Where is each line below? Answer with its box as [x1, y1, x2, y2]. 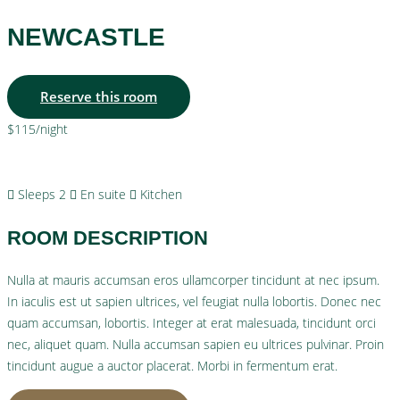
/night [36, 121, 68, 137]
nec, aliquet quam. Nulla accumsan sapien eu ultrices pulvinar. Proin [7, 336, 384, 353]
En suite [80, 186, 126, 203]
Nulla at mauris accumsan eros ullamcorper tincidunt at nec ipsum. [7, 271, 379, 288]
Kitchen [140, 186, 182, 203]
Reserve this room [40, 87, 157, 105]
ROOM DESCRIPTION [7, 227, 208, 249]
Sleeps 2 [18, 186, 66, 203]
